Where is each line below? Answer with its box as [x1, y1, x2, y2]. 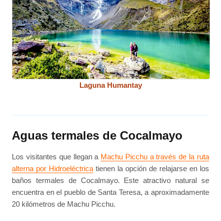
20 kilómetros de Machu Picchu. [12, 200, 116, 209]
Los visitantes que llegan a [12, 152, 101, 161]
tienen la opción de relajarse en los [93, 164, 209, 173]
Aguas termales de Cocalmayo [12, 129, 183, 143]
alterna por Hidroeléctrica [12, 164, 94, 173]
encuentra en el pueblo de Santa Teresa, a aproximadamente [12, 188, 209, 197]
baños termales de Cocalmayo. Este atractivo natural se [12, 176, 209, 185]
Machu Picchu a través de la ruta [101, 152, 209, 161]
